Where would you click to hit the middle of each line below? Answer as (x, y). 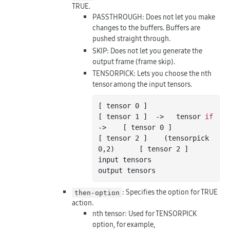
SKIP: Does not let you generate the (147, 51)
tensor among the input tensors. (142, 84)
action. (83, 203)
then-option (97, 193)
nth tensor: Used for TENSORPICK (145, 214)
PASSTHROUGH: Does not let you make (154, 17)
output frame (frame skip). (134, 61)
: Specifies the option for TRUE (170, 192)
